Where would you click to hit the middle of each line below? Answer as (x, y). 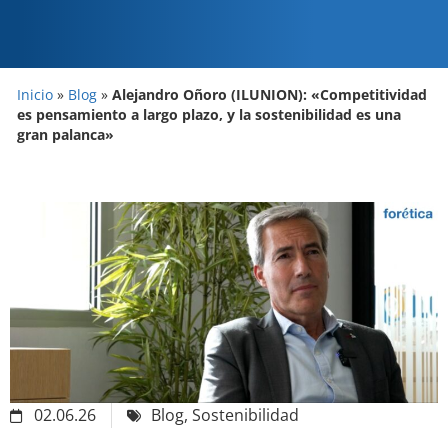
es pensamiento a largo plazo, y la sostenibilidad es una (209, 115)
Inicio (35, 95)
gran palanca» (65, 135)
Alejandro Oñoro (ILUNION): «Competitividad (269, 95)
